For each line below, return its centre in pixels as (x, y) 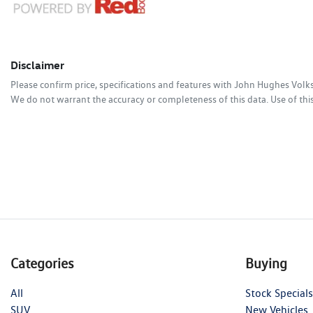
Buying (266, 264)
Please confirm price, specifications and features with (122, 85)
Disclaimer (37, 65)
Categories (42, 264)
